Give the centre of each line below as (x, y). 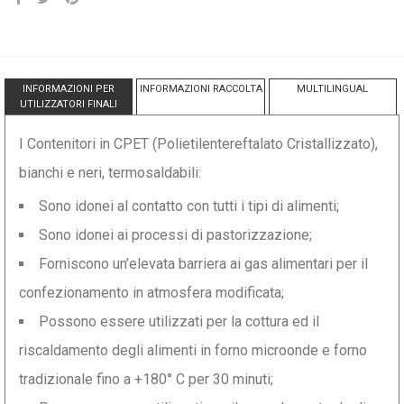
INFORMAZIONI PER (69, 89)
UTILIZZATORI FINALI (69, 104)
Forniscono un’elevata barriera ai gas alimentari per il (203, 264)
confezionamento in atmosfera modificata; (151, 293)
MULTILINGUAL (333, 89)
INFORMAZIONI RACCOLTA (201, 89)
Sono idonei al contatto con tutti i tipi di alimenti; (189, 206)
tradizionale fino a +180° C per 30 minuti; (146, 379)
